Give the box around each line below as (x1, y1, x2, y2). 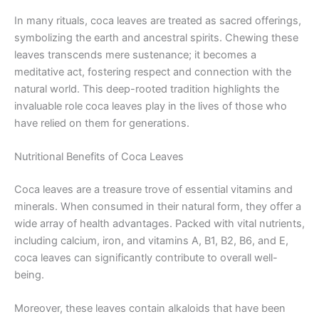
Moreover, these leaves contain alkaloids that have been (14, 302, 286, 315)
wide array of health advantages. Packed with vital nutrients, (14, 216, 305, 230)
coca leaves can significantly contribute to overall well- (14, 251, 278, 264)
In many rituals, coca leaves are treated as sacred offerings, (14, 14, 301, 27)
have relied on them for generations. (14, 116, 189, 130)
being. (14, 268, 44, 281)
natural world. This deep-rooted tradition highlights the (14, 82, 279, 95)
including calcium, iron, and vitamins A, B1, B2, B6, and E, (14, 234, 288, 247)
